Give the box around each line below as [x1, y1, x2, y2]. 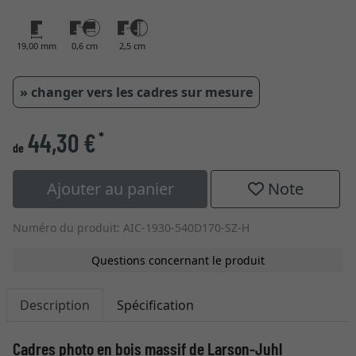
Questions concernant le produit [91, 253, 265, 268]
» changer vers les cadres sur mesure [20, 83, 253, 101]
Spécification [117, 296, 194, 314]
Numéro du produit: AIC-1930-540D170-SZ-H [13, 220, 250, 235]
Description [20, 296, 90, 314]
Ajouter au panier [46, 178, 174, 199]
